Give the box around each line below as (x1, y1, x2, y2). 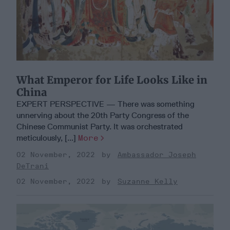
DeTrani (16, 162, 49, 171)
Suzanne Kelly (118, 177, 178, 186)
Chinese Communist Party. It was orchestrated (16, 122, 183, 132)
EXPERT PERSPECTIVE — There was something (16, 99, 195, 109)
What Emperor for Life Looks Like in (16, 73, 207, 87)
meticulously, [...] (16, 133, 78, 143)
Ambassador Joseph (118, 150, 196, 160)
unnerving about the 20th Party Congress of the (16, 110, 189, 121)
